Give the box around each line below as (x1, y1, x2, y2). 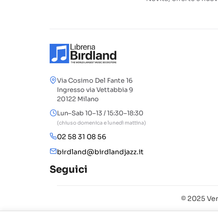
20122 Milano (57, 95, 99, 103)
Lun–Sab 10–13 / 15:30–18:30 (57, 109, 144, 117)
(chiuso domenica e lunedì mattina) (57, 120, 146, 126)
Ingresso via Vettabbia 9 (57, 86, 133, 94)
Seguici (50, 163, 88, 176)
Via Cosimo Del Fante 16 (57, 76, 133, 85)
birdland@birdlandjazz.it (57, 147, 144, 156)
